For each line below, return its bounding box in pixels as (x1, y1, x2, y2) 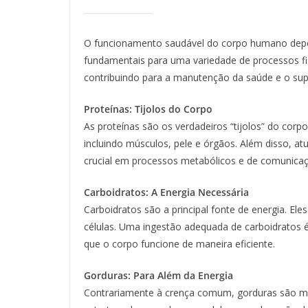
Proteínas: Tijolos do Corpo (84, 102, 212, 116)
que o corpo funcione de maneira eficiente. (84, 237, 275, 251)
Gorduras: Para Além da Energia (84, 269, 233, 283)
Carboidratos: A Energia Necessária (84, 186, 249, 199)
